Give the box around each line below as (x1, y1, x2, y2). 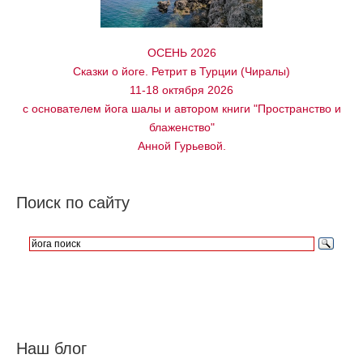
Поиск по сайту (16, 194, 130, 212)
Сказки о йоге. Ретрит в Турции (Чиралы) (73, 65, 290, 79)
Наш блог (16, 340, 87, 358)
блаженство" (148, 121, 215, 135)
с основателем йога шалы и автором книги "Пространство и (22, 102, 341, 116)
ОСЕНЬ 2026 (147, 46, 216, 60)
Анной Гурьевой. (137, 139, 226, 153)
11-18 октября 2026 (130, 83, 233, 97)
